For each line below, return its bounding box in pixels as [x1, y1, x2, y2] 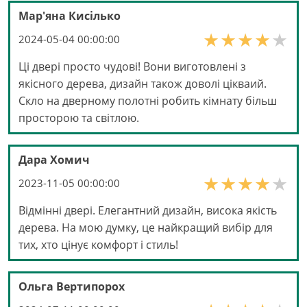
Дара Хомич [19, 152, 90, 168]
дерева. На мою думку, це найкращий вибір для [19, 220, 273, 236]
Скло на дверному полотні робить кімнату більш [19, 93, 277, 109]
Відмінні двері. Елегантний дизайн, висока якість [19, 203, 277, 219]
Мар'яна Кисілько [19, 8, 121, 24]
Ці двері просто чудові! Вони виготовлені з [19, 59, 246, 75]
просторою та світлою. [19, 110, 139, 126]
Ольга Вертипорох [19, 279, 125, 295]
